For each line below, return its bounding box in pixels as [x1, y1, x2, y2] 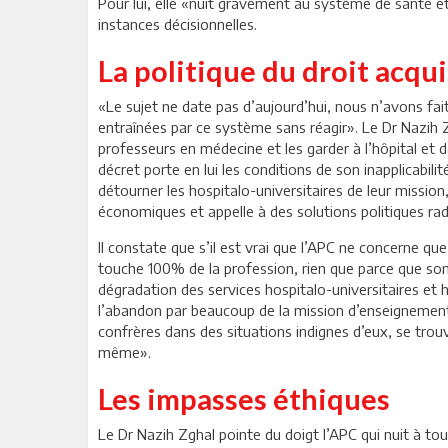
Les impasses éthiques [98, 381, 390, 417]
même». [98, 343, 151, 362]
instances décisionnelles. [98, 15, 257, 34]
